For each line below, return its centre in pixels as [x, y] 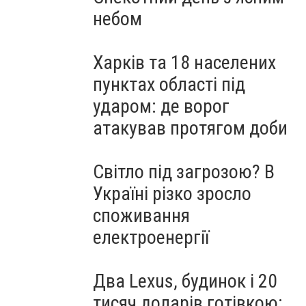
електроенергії [151, 237]
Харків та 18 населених [184, 62]
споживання [141, 215]
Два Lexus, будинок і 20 [185, 281]
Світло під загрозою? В [184, 172]
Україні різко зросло [172, 194]
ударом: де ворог [161, 106]
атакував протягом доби [190, 128]
